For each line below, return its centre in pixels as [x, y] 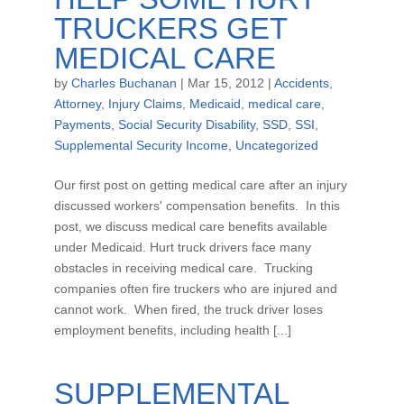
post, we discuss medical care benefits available [190, 226]
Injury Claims [145, 104]
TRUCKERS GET [170, 28]
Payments [82, 124]
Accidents [301, 83]
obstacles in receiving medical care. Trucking [183, 268]
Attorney [77, 104]
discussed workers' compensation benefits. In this [197, 206]
